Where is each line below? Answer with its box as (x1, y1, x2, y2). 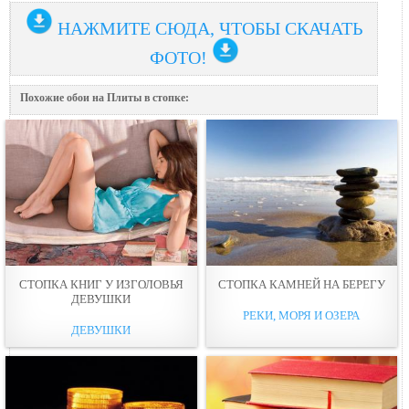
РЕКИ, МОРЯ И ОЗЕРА (243, 308, 361, 322)
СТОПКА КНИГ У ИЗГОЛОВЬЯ (18, 277, 184, 291)
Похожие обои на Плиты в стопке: (20, 90, 189, 104)
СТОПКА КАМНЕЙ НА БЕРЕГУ (217, 277, 385, 291)
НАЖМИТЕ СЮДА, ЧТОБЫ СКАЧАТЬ (58, 17, 363, 38)
